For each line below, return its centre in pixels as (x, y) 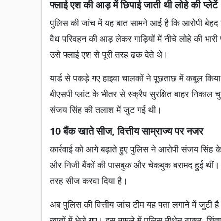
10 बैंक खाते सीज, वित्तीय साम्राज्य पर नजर (127, 131)
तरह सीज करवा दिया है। (89, 181)
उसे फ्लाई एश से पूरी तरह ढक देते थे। (109, 55)
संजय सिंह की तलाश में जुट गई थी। (106, 110)
